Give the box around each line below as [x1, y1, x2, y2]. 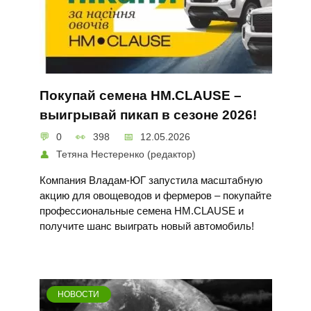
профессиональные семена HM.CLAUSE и [39, 205, 244, 217]
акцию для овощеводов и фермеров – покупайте [39, 190, 271, 202]
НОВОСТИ [58, 289, 100, 299]
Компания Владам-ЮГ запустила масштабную [39, 174, 262, 187]
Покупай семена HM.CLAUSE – [39, 87, 242, 103]
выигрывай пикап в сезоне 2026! [39, 107, 257, 122]
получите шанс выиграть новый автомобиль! [39, 220, 254, 233]
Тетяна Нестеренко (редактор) [56, 149, 196, 160]
